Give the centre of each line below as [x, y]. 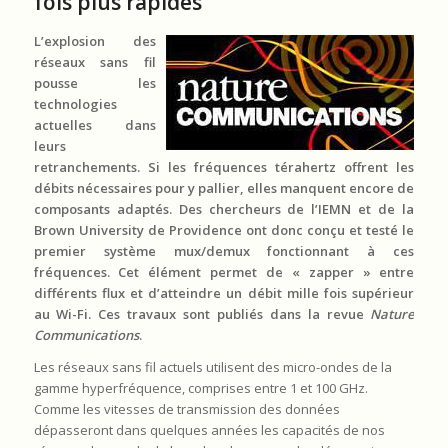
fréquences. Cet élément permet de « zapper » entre [224, 271]
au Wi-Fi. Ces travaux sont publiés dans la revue [202, 313]
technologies [75, 103]
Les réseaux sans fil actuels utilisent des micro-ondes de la [212, 366]
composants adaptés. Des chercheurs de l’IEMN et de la [224, 208]
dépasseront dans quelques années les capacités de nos [209, 429]
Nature [392, 313]
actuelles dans [95, 124]
